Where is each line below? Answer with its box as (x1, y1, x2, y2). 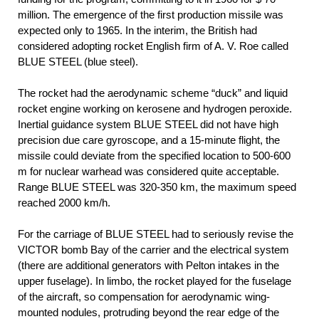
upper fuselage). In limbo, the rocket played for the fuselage (18, 275, 291, 288)
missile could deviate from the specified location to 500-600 (18, 150, 291, 162)
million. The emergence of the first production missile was (18, 9, 283, 21)
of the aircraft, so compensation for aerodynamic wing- (18, 291, 270, 303)
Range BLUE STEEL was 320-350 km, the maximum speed (18, 181, 296, 194)
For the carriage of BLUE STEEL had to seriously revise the (18, 228, 293, 241)
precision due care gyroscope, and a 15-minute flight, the (18, 134, 280, 147)
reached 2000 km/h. (18, 197, 110, 209)
